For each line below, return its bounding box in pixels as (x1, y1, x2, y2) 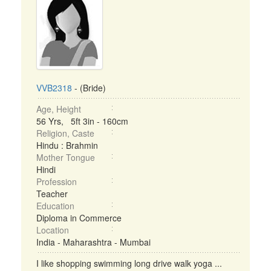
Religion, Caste (36, 127, 94, 139)
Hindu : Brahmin (36, 139, 98, 151)
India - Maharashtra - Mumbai (36, 236, 151, 248)
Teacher (36, 188, 68, 200)
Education (36, 200, 74, 212)
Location (36, 224, 69, 236)
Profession (36, 175, 77, 188)
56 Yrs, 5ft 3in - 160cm (36, 115, 128, 127)
